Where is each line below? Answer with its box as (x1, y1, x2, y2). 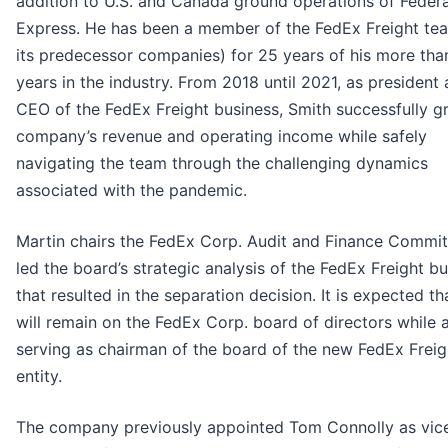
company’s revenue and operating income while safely (16, 126, 427, 147)
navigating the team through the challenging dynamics (16, 153, 428, 174)
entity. (16, 366, 62, 387)
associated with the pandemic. (16, 180, 247, 201)
